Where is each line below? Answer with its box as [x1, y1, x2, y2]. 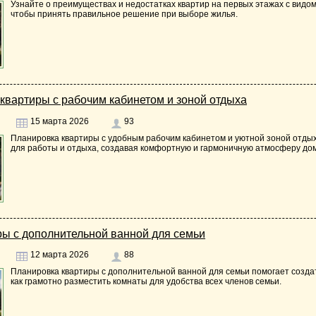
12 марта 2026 [28, 250, 89, 260]
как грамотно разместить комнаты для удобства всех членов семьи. [11, 276, 281, 287]
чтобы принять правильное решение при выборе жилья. [11, 9, 238, 20]
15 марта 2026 [28, 116, 89, 126]
